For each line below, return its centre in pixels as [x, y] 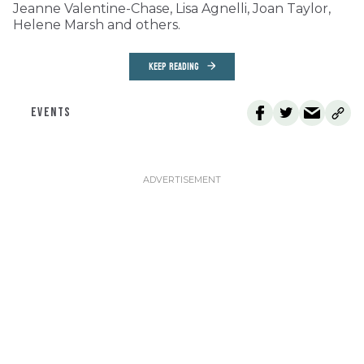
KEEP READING [174, 67]
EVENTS [51, 113]
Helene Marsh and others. [97, 25]
